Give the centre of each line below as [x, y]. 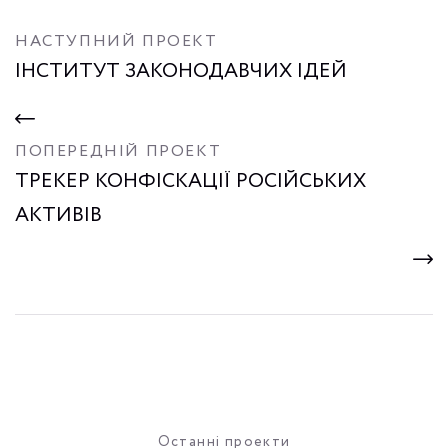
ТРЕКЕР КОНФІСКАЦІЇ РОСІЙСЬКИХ [190, 181]
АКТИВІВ [58, 215]
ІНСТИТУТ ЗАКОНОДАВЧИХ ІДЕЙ [181, 71]
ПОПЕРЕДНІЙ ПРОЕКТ [118, 151]
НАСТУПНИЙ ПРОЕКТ [116, 41]
